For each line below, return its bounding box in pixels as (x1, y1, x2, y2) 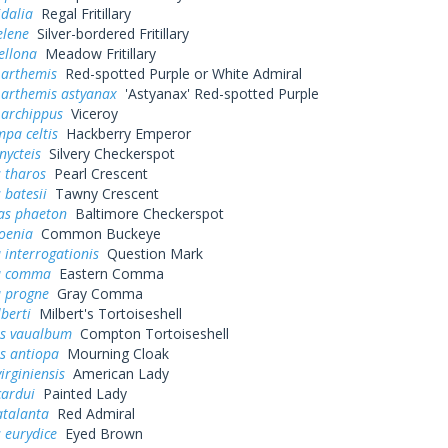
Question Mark (98, 244, 203, 263)
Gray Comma (48, 284, 143, 303)
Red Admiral (48, 404, 135, 423)
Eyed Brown (56, 424, 143, 443)
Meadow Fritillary (36, 44, 156, 63)
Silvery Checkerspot (40, 144, 175, 163)
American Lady (64, 364, 169, 383)
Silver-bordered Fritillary (28, 24, 189, 43)
